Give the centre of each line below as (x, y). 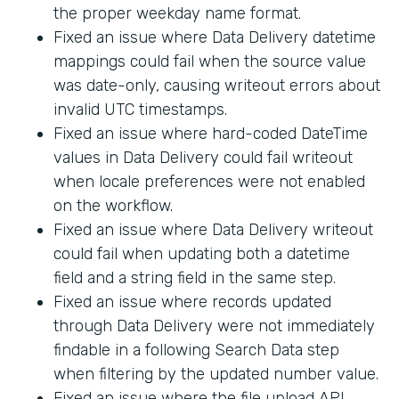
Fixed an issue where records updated (192, 302)
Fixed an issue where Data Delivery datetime (215, 38)
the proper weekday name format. (177, 14)
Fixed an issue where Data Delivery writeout (213, 230)
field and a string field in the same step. (195, 278)
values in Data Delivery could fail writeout (203, 158)
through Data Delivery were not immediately (214, 326)
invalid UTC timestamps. (140, 110)
